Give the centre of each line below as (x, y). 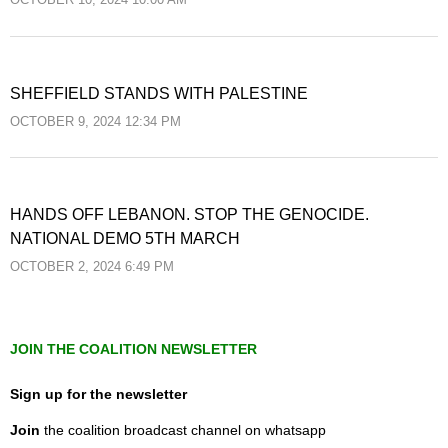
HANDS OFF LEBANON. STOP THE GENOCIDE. (189, 215)
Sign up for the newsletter (98, 393)
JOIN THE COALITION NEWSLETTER (133, 348)
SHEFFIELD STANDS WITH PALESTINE (159, 93)
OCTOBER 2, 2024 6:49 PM (92, 267)
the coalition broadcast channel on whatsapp (183, 429)
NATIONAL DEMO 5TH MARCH (125, 239)
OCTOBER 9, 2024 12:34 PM (95, 121)
